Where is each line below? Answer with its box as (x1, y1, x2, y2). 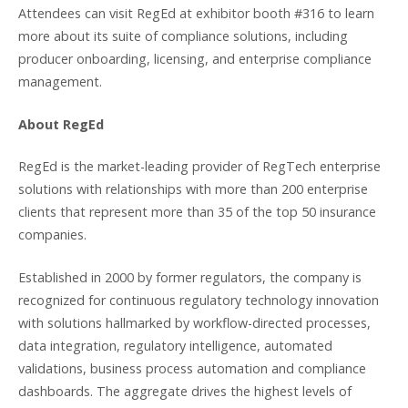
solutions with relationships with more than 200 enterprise (18, 180, 368, 199)
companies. (18, 226, 90, 244)
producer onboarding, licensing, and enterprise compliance (18, 50, 372, 68)
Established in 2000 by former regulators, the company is (18, 268, 362, 286)
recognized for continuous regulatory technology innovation (18, 291, 379, 309)
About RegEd (18, 115, 104, 133)
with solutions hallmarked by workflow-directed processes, (18, 313, 371, 331)
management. (18, 73, 106, 91)
